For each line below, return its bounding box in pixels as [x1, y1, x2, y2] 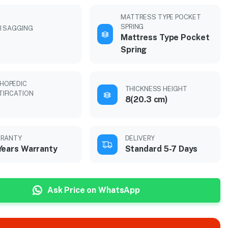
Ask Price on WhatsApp [47, 185, 140, 195]
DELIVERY [125, 134, 155, 142]
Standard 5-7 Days [125, 144, 198, 154]
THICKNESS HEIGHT [125, 84, 187, 93]
